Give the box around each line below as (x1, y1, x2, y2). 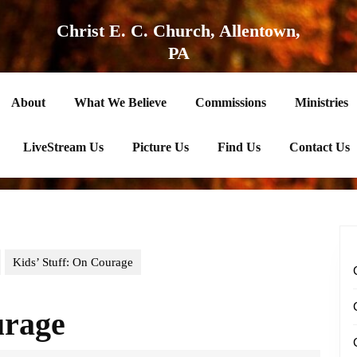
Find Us (217, 140, 261, 154)
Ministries (294, 96, 348, 109)
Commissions (194, 96, 266, 109)
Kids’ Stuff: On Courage (13, 256, 133, 269)
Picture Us (131, 140, 189, 154)
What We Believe (73, 96, 167, 109)
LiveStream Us (22, 140, 104, 154)
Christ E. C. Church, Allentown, (57, 21, 300, 41)
